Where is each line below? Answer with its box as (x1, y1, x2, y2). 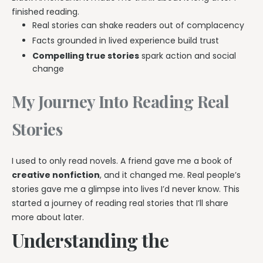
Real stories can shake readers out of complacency (32, 19, 244, 31)
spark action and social (139, 50, 236, 62)
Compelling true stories (32, 50, 139, 62)
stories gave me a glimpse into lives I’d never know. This (12, 183, 240, 195)
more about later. (12, 211, 84, 223)
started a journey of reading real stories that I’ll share (12, 197, 228, 209)
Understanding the (12, 227, 169, 252)
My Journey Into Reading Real (12, 90, 230, 113)
